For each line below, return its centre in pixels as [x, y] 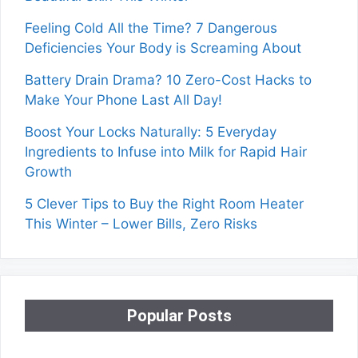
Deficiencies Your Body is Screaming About [163, 48]
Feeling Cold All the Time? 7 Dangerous [151, 28]
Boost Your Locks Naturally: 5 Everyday [151, 131]
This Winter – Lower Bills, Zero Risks [141, 223]
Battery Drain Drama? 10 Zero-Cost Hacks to [168, 80]
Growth [48, 171]
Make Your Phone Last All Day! [123, 99]
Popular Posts [179, 315]
